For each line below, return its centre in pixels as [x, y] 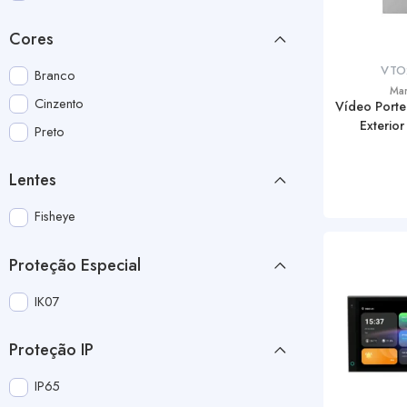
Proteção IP [51, 350]
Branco [55, 74]
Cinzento [60, 103]
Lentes [33, 180]
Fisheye [55, 216]
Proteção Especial [75, 265]
